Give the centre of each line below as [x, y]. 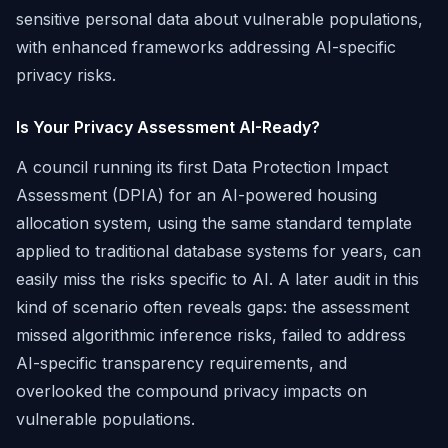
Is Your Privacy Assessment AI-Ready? [168, 127]
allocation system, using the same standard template [214, 223]
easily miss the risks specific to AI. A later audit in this [217, 279]
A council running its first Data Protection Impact [202, 167]
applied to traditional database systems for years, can [218, 251]
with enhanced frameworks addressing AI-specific [206, 47]
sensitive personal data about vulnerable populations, [219, 19]
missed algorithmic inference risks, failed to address [211, 335]
